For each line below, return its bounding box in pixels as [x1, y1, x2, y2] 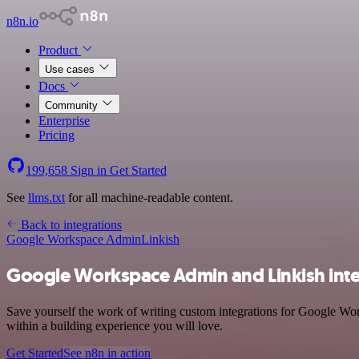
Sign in [67, 163, 110, 177]
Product [38, 43, 81, 57]
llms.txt [28, 191, 65, 204]
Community [45, 99, 101, 111]
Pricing [38, 128, 75, 142]
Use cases [45, 63, 98, 75]
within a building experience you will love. [6, 318, 223, 333]
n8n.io [6, 14, 38, 28]
